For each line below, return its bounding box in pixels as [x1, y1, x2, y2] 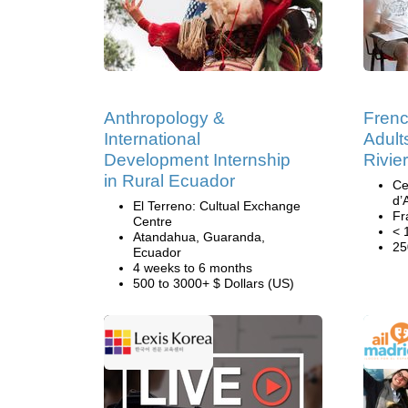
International [104, 129, 200, 148]
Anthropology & [104, 108, 225, 127]
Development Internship [104, 150, 291, 169]
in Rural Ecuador [104, 171, 235, 190]
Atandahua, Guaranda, [133, 229, 265, 244]
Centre [133, 214, 172, 229]
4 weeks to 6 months [133, 260, 252, 275]
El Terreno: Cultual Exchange [133, 199, 301, 213]
